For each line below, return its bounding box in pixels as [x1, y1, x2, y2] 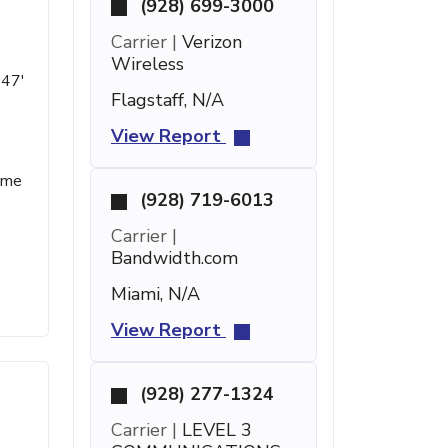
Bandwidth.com [111, 246, 238, 270]
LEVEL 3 [177, 418, 252, 442]
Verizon [177, 30, 242, 54]
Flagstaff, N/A [111, 88, 224, 112]
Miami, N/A [111, 282, 200, 306]
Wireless [111, 52, 184, 76]
